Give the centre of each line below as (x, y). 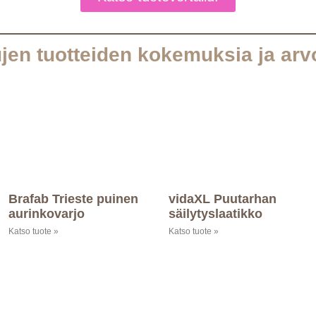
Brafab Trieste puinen (73, 199)
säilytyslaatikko (215, 214)
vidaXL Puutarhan (223, 199)
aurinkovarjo (46, 214)
